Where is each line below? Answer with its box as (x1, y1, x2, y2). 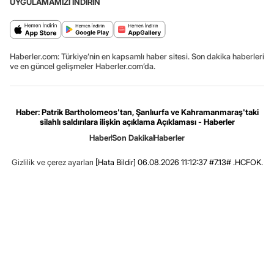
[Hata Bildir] (95, 157, 136, 167)
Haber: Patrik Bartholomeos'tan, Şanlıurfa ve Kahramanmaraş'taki (15, 106, 259, 117)
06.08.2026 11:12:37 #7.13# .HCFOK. (135, 157, 263, 167)
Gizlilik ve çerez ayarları (11, 157, 94, 167)
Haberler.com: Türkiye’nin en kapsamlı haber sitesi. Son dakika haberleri (10, 51, 264, 61)
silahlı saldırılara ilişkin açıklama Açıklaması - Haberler (39, 116, 235, 127)
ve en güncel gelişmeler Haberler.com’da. (10, 61, 155, 71)
